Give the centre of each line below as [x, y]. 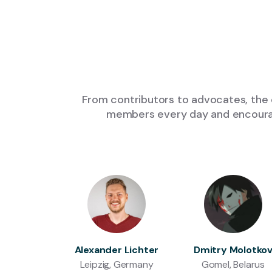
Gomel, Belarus [233, 264]
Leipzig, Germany [117, 264]
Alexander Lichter [117, 250]
